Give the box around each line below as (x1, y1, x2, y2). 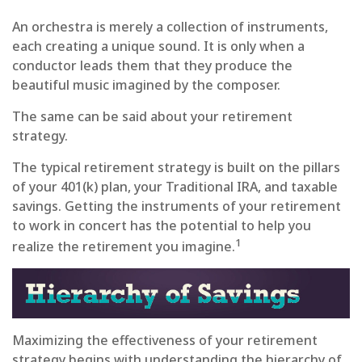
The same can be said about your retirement (12, 107, 293, 126)
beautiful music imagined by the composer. (12, 76, 280, 95)
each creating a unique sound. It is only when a (12, 37, 305, 56)
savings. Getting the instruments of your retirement (12, 197, 341, 216)
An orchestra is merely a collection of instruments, (12, 18, 328, 36)
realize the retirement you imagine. (12, 238, 235, 256)
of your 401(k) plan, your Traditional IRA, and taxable (12, 178, 338, 196)
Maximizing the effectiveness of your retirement (12, 330, 318, 349)
